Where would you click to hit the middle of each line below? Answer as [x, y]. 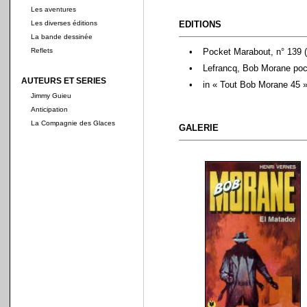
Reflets [42, 50]
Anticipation [49, 109]
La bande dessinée [62, 37]
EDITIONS [200, 24]
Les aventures [53, 9]
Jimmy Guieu [51, 96]
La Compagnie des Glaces [73, 123]
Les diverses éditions [64, 23]
